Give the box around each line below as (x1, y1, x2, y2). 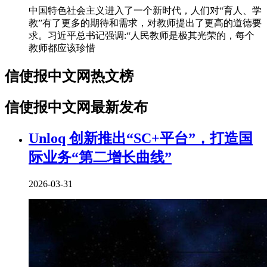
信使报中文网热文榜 (5, 69, 133, 85)
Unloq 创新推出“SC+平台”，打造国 (29, 131, 253, 147)
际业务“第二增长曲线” (29, 150, 172, 166)
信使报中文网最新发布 (5, 100, 148, 116)
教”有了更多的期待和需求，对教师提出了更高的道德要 (29, 18, 262, 29)
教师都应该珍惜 (29, 43, 95, 54)
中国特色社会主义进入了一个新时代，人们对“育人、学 (29, 5, 262, 16)
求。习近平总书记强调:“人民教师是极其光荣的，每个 (29, 30, 254, 41)
